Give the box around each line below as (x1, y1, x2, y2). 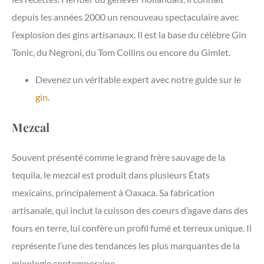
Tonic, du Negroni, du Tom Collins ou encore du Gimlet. (12, 47, 230, 58)
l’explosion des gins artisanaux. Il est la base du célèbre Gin (12, 29, 246, 41)
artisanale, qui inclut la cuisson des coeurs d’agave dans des (12, 204, 248, 216)
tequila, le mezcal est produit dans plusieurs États (12, 169, 210, 181)
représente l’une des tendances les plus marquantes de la (12, 240, 240, 252)
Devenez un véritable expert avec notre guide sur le (35, 74, 241, 85)
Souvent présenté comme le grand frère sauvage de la (12, 151, 225, 163)
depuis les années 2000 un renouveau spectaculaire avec (12, 11, 239, 23)
